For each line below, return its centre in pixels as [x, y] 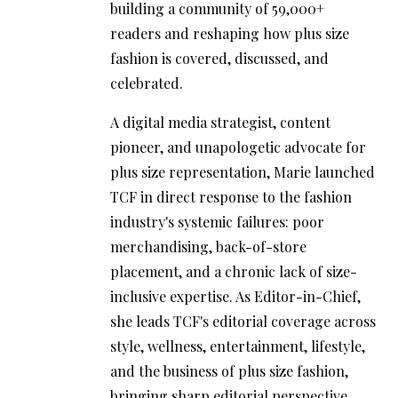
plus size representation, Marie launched [243, 171]
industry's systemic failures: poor [217, 221]
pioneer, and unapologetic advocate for [238, 147]
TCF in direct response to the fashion [231, 196]
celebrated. [147, 83]
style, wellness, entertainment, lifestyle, [238, 346]
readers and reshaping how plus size [230, 33]
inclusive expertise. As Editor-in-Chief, [235, 296]
